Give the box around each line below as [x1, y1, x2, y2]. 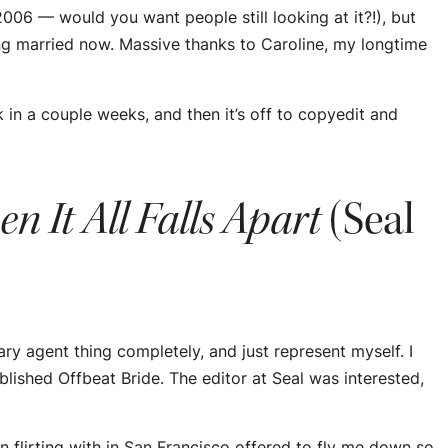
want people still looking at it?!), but [143, 5, 416, 28]
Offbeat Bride [58, 366, 160, 389]
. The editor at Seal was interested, [160, 366, 424, 389]
